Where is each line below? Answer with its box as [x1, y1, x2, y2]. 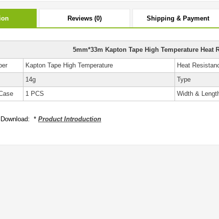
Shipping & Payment [147, 15, 209, 22]
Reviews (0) [67, 15, 102, 22]
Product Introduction [38, 115, 101, 123]
